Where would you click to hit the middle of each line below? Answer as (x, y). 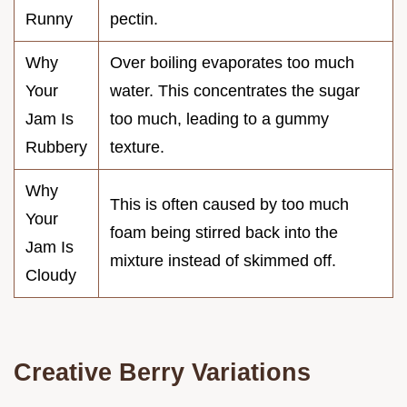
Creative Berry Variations (162, 372)
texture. (137, 147)
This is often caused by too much (229, 204)
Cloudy (51, 275)
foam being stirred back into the (224, 232)
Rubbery (56, 147)
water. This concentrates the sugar (235, 90)
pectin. (134, 19)
